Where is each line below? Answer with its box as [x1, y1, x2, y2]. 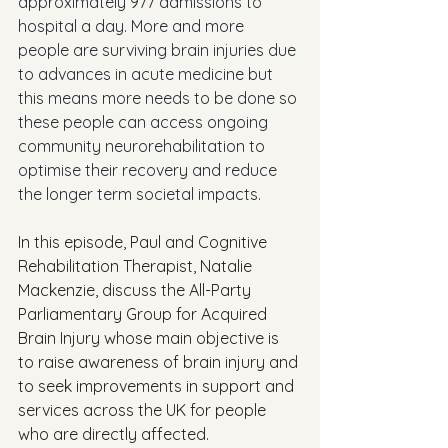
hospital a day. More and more [18, 16, 248, 36]
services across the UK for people [18, 400, 270, 420]
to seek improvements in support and [18, 376, 298, 396]
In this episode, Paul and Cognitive [18, 232, 271, 252]
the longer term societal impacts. [18, 184, 261, 204]
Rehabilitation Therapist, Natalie [18, 256, 256, 276]
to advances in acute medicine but [18, 64, 277, 84]
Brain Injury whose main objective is [18, 328, 283, 348]
